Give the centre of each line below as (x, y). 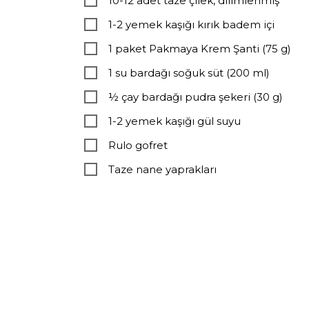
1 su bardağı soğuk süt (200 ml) (189, 73)
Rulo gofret (138, 146)
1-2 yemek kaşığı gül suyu (175, 121)
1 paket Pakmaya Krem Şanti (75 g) (200, 49)
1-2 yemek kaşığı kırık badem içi (191, 25)
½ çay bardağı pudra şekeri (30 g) (196, 97)
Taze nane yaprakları (162, 170)
